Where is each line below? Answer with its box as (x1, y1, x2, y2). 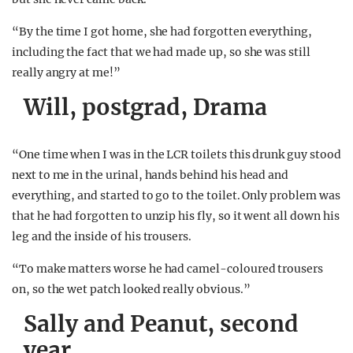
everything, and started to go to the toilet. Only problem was (12, 188, 340, 203)
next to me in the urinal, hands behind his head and (12, 168, 289, 182)
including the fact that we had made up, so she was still (12, 45, 310, 59)
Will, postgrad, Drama (24, 93, 267, 121)
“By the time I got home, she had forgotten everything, (12, 24, 312, 39)
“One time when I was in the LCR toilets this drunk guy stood (12, 147, 341, 162)
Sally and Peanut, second (24, 310, 299, 338)
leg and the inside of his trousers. (12, 229, 192, 243)
